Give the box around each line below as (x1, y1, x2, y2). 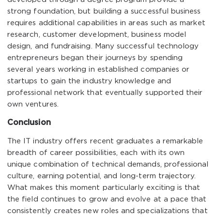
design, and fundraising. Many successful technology (7, 43, 199, 49)
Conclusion (7, 119, 51, 126)
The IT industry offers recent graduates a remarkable (7, 138, 203, 144)
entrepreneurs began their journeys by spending (7, 55, 183, 61)
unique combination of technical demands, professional (7, 161, 209, 168)
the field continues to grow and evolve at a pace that (7, 196, 207, 202)
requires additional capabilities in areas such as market (7, 20, 205, 26)
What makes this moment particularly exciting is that (7, 185, 201, 191)
